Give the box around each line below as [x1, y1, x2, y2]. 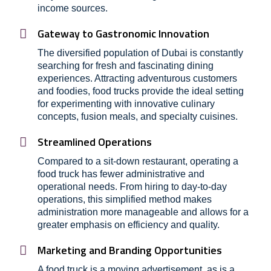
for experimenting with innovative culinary [38, 99, 215, 109]
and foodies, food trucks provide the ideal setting [38, 86, 244, 96]
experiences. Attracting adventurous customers [38, 73, 237, 83]
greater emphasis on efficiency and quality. [38, 220, 220, 230]
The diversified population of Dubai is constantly [38, 48, 243, 58]
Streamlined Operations [38, 134, 152, 150]
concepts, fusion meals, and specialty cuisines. [38, 111, 238, 122]
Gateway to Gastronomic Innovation [38, 25, 209, 42]
